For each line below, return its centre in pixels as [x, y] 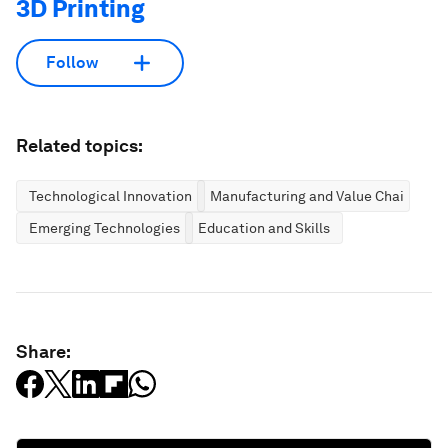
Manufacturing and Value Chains [314, 195]
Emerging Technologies [104, 227]
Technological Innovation [110, 195]
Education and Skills [264, 227]
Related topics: [79, 145]
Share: [43, 351]
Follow [72, 63]
